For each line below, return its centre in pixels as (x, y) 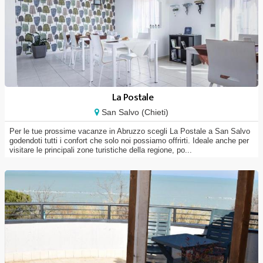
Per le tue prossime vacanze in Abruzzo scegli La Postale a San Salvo (130, 131)
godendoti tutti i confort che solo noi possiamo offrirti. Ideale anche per (129, 141)
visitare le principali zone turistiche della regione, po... (101, 150)
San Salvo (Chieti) (134, 112)
